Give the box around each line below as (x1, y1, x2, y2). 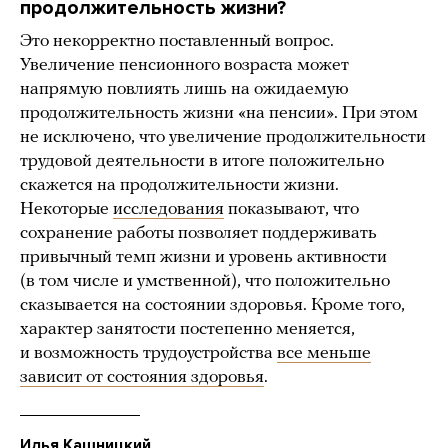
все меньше (277, 344, 371, 364)
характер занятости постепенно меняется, (20, 320, 355, 340)
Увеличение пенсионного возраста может (20, 56, 349, 76)
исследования (113, 200, 224, 220)
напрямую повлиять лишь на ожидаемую (20, 80, 349, 100)
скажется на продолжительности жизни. (20, 176, 339, 196)
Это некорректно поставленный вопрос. (20, 32, 334, 52)
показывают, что (224, 200, 359, 220)
